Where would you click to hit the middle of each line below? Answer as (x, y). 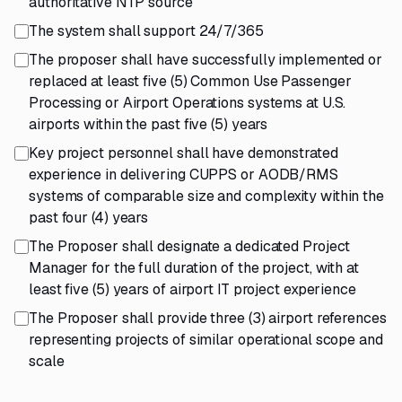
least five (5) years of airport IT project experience (192, 289)
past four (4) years (89, 218)
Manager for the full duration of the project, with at (194, 268)
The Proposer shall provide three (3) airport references (208, 318)
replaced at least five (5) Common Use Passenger (190, 81)
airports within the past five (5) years (149, 124)
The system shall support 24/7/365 (146, 31)
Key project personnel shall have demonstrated (184, 153)
